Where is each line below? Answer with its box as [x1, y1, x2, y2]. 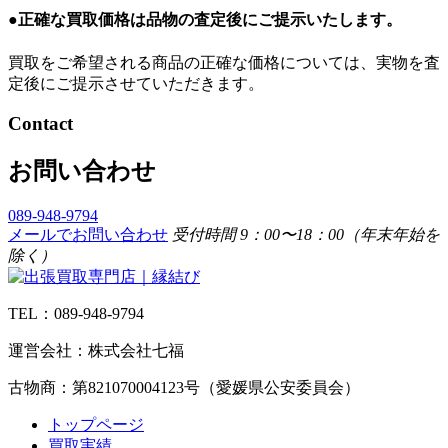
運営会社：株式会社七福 [8, 342, 184, 360]
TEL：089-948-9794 [8, 305, 144, 323]
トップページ [48, 416, 144, 434]
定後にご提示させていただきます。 [8, 74, 264, 92]
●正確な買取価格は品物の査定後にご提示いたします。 [8, 11, 402, 29]
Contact [8, 113, 73, 135]
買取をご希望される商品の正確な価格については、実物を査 [8, 53, 440, 71]
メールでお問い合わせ [8, 226, 168, 244]
